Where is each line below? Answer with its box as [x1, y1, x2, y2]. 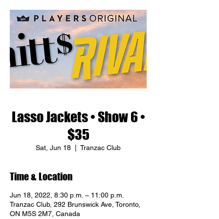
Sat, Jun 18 [36, 144, 71, 152]
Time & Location [10, 171, 72, 182]
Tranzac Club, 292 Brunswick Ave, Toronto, [10, 200, 140, 208]
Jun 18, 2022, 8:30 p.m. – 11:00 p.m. [10, 191, 124, 199]
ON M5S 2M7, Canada [10, 210, 80, 218]
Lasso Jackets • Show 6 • [11, 109, 145, 125]
